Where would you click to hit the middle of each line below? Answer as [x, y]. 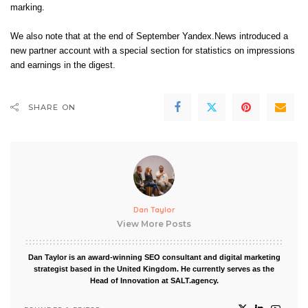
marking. [27, 8]
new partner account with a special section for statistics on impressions [153, 51]
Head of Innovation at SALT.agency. [154, 280]
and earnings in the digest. [63, 65]
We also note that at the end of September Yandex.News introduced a [149, 36]
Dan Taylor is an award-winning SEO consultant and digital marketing [154, 257]
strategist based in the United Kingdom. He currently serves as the [154, 269]
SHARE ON [52, 107]
